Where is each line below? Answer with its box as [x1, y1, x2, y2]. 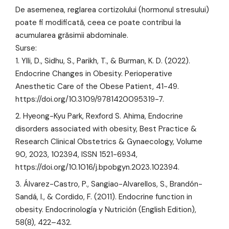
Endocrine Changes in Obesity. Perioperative [15, 68, 172, 79]
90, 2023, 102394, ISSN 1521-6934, [15, 149, 138, 159]
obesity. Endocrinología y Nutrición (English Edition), [15, 204, 196, 215]
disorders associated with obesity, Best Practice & [15, 123, 197, 134]
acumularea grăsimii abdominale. [15, 30, 128, 40]
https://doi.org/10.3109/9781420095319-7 [15, 94, 163, 104]
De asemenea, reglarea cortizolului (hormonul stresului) [15, 4, 209, 15]
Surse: [15, 42, 37, 53]
